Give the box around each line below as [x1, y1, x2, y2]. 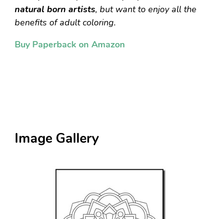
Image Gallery [15, 130, 99, 148]
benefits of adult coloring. [15, 17, 116, 29]
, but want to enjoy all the [95, 3, 197, 16]
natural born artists [15, 3, 95, 16]
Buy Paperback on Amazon [15, 39, 125, 51]
